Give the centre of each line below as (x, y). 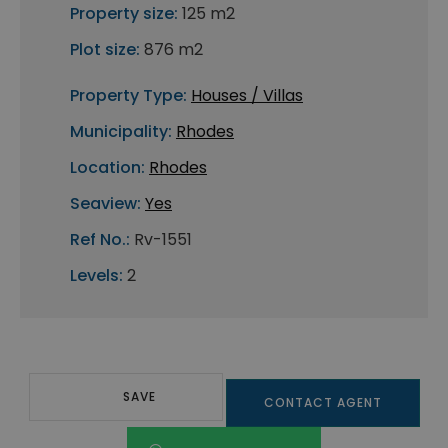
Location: (107, 168)
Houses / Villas (247, 96)
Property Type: (128, 96)
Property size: (124, 14)
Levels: (96, 276)
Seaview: (105, 204)
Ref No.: (100, 240)
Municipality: (121, 132)
